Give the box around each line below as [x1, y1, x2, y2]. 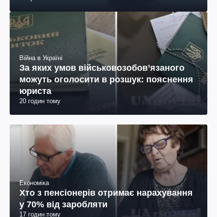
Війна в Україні [19, 54, 62, 62]
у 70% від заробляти [19, 199, 108, 209]
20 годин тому [19, 97, 61, 105]
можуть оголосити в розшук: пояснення [19, 75, 193, 85]
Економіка [19, 179, 49, 186]
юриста [19, 86, 51, 96]
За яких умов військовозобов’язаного [19, 63, 185, 73]
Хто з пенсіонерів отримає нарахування [19, 187, 193, 198]
